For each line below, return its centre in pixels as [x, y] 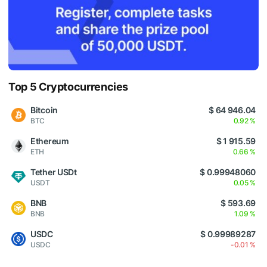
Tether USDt [54, 172]
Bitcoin [44, 110]
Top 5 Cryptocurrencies [69, 86]
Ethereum [50, 141]
